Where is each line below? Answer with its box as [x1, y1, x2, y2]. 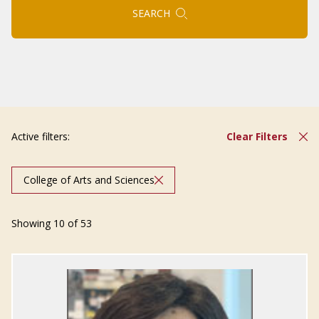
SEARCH [132, 6, 170, 20]
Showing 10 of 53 [11, 216, 92, 230]
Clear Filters [226, 130, 288, 143]
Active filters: [11, 130, 70, 143]
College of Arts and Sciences [23, 173, 155, 187]
